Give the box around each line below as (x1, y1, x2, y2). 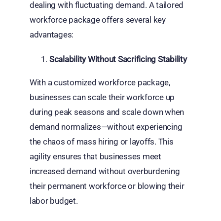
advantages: (29, 30, 74, 40)
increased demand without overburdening (29, 166, 180, 177)
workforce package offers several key (29, 15, 166, 25)
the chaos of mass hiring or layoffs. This (29, 137, 174, 147)
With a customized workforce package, (29, 77, 170, 88)
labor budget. (29, 196, 78, 206)
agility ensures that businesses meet (29, 151, 161, 162)
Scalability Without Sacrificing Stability (49, 54, 187, 65)
